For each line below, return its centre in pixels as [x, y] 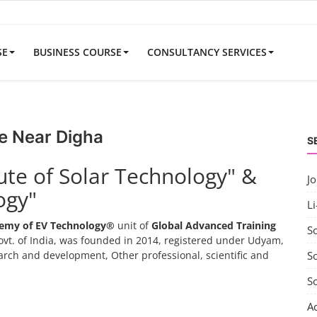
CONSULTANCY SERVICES [207, 52]
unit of [133, 225]
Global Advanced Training [214, 225]
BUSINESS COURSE [77, 52]
